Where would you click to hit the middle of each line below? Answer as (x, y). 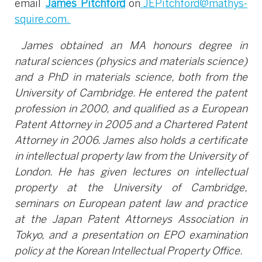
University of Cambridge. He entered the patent (131, 94)
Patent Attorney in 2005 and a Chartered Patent (131, 125)
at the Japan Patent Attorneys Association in (131, 220)
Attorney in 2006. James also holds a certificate (131, 141)
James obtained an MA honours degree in (131, 46)
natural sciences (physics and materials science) (131, 62)
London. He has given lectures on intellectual (131, 173)
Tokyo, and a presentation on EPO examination (131, 236)
